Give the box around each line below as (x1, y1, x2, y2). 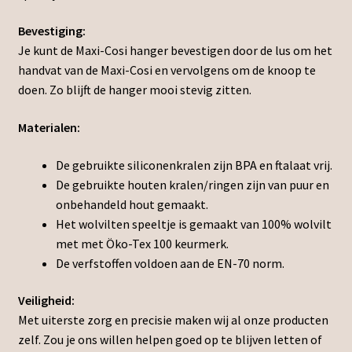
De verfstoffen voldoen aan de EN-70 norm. (55, 255, 284, 271)
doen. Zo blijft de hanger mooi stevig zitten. (17, 82, 251, 98)
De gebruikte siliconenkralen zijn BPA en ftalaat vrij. (55, 156, 332, 173)
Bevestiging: (17, 23, 86, 39)
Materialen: (17, 119, 80, 136)
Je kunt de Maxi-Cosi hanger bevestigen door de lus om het (17, 42, 332, 59)
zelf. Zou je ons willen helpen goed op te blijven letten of (17, 332, 322, 348)
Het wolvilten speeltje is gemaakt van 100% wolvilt (55, 215, 332, 232)
